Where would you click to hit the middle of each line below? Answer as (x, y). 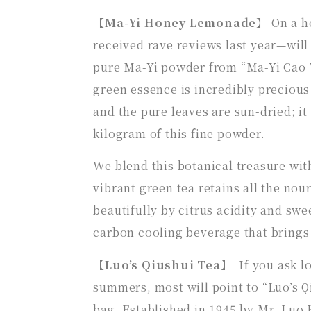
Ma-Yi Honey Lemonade (181, 22)
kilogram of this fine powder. (179, 133)
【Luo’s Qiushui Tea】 (166, 264)
